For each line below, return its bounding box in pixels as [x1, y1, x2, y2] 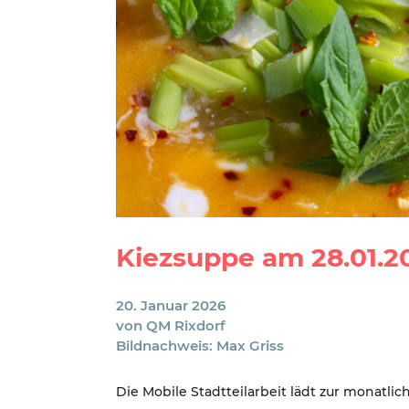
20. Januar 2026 [116, 297, 225, 315]
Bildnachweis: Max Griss [116, 337, 284, 355]
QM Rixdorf [146, 317, 225, 335]
